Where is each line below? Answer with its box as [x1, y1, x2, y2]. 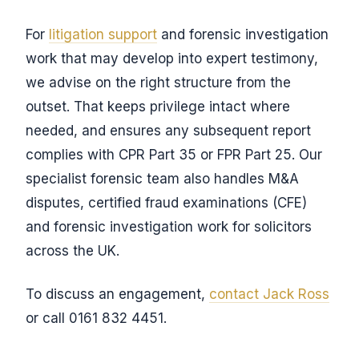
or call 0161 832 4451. [26, 310, 167, 326]
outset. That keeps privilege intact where [26, 99, 290, 115]
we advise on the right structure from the [26, 75, 291, 91]
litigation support [49, 26, 157, 42]
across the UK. [26, 243, 119, 259]
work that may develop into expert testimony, [26, 50, 318, 67]
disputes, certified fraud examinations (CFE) [26, 195, 307, 211]
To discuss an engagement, [26, 286, 209, 302]
